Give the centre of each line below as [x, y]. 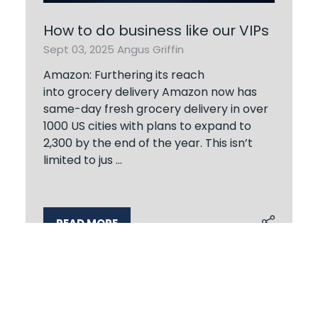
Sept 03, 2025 [80, 49]
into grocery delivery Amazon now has [150, 92]
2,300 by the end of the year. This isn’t [148, 143]
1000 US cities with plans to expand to [147, 126]
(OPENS [76, 230]
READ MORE [87, 223]
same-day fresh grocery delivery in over [156, 109]
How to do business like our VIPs [156, 30]
